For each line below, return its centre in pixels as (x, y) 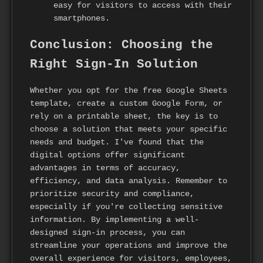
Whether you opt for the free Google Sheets (129, 91)
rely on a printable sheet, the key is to (124, 117)
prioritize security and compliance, (112, 194)
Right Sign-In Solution (114, 64)
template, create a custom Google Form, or (126, 104)
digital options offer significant (107, 155)
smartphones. (82, 18)
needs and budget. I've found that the (117, 142)
